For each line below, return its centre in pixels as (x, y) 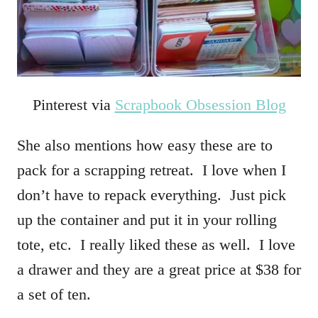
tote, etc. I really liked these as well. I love (156, 244)
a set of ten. (54, 294)
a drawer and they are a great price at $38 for (159, 269)
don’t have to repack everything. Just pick (152, 194)
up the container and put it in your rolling (147, 219)
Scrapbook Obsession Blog (200, 104)
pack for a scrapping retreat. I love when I (152, 170)
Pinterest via (73, 104)
